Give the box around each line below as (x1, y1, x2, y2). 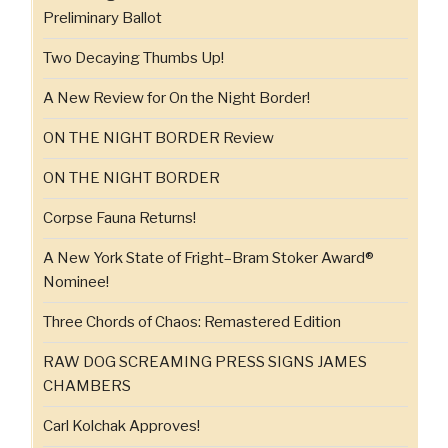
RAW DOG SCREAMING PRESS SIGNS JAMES (43, 353, 367, 372)
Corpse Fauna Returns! (43, 209, 196, 228)
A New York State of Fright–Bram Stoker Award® (43, 249, 374, 268)
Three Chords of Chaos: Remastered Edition (43, 313, 341, 332)
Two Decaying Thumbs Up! (43, 49, 224, 68)
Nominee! (43, 273, 109, 292)
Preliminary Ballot (43, 9, 162, 28)
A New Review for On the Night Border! (43, 89, 310, 108)
